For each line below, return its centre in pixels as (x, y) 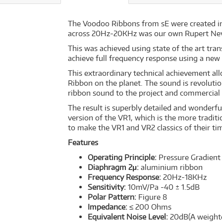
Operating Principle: (122, 157)
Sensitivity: (107, 187)
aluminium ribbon (171, 167)
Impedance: (108, 207)
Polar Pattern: (112, 197)
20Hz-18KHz (184, 177)
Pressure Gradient (189, 157)
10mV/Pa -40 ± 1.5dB (163, 187)
